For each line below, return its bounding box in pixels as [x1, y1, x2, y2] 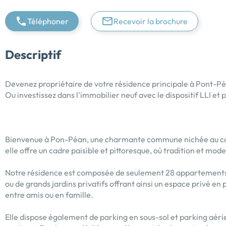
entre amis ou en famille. [5, 189, 93, 200]
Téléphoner [27, 16, 69, 26]
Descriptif [5, 46, 61, 62]
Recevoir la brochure [114, 16, 188, 26]
